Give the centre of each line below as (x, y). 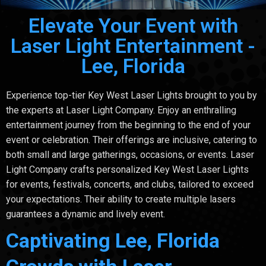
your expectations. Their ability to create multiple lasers (121, 199)
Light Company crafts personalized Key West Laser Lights (127, 169)
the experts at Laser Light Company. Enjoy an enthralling (121, 110)
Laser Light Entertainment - (133, 45)
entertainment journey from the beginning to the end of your (128, 125)
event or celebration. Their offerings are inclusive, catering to (132, 140)
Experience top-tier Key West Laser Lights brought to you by (132, 95)
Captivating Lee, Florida (113, 240)
